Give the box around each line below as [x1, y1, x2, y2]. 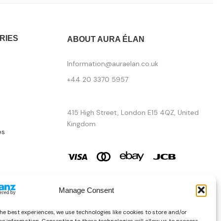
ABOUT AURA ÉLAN [67, 35, 145, 44]
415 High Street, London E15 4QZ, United [67, 108, 199, 117]
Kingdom [67, 119, 96, 129]
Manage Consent [58, 185, 114, 194]
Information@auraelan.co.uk [67, 59, 158, 69]
